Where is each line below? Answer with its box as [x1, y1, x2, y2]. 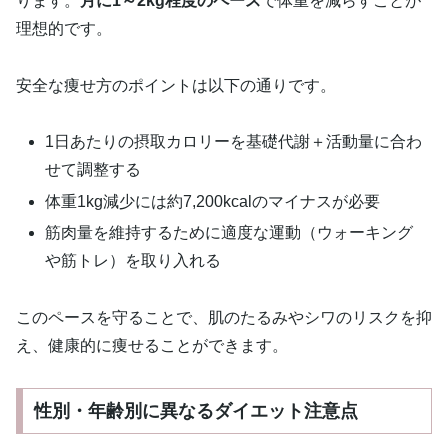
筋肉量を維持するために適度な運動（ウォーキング [45, 223, 414, 241]
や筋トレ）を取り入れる [45, 251, 222, 269]
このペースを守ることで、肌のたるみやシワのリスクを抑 [16, 308, 432, 326]
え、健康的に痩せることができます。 [16, 336, 288, 354]
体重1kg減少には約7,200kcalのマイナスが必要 [45, 192, 381, 210]
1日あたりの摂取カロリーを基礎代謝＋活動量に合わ [45, 133, 423, 151]
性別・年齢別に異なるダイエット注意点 [33, 401, 358, 422]
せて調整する [45, 161, 142, 179]
